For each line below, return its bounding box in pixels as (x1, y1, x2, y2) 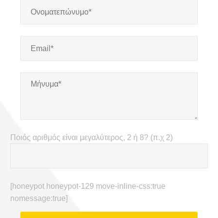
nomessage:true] (10, 194, 68, 202)
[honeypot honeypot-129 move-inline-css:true (10, 182, 165, 190)
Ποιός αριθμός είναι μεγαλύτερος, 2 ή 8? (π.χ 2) (10, 133, 173, 142)
